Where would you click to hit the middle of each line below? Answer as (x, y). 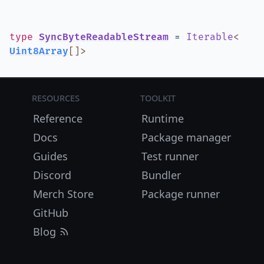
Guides (51, 156)
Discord (52, 175)
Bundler (161, 175)
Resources (56, 97)
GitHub (51, 213)
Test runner (170, 156)
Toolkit (158, 97)
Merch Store (64, 194)
